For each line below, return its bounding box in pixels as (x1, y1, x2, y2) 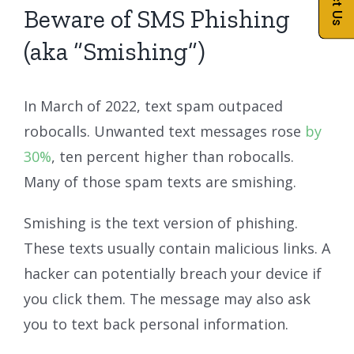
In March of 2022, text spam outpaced (24, 96, 283, 115)
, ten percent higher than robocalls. (51, 146, 294, 166)
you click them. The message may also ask (24, 288, 311, 308)
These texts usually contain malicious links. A (24, 238, 330, 258)
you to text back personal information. (24, 314, 288, 333)
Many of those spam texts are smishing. (24, 171, 296, 191)
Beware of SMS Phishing (24, 3, 290, 34)
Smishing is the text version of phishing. (24, 213, 298, 232)
